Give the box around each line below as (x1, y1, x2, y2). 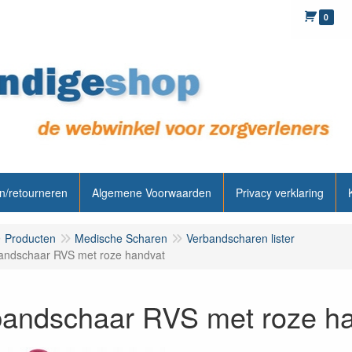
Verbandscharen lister (185, 230, 295, 246)
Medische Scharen (74, 230, 167, 246)
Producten (4, 230, 56, 246)
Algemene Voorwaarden (91, 185, 211, 200)
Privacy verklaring (235, 185, 324, 200)
